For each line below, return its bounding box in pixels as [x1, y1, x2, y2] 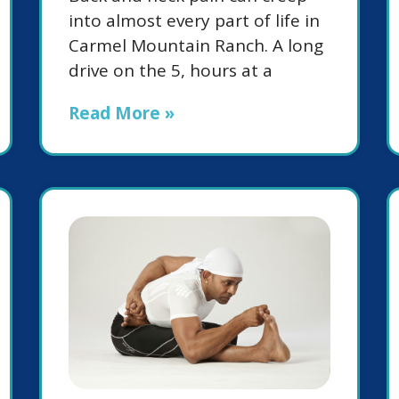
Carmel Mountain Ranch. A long [69, 33, 323, 57]
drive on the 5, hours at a [69, 58, 273, 82]
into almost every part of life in [69, 8, 320, 32]
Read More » [69, 101, 175, 125]
